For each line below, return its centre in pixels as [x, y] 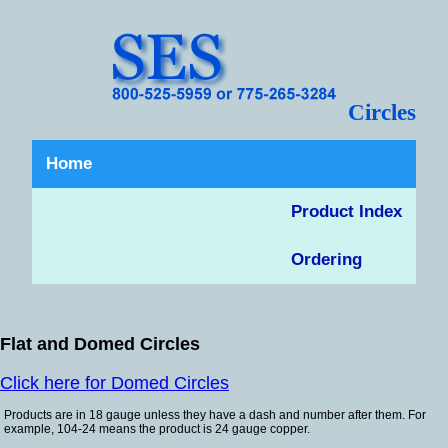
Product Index [346, 211]
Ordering [326, 259]
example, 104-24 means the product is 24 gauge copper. [157, 428]
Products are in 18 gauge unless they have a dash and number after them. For [215, 414]
